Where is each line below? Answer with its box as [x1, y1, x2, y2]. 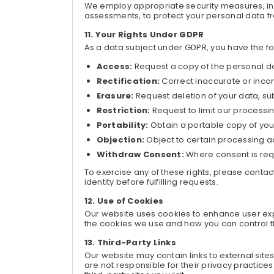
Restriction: [96, 105, 152, 116]
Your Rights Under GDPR [95, 29, 204, 40]
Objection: [96, 134, 147, 146]
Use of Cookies [97, 195, 164, 207]
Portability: [96, 119, 150, 131]
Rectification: [96, 75, 162, 87]
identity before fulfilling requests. [84, 176, 218, 188]
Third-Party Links [97, 237, 176, 248]
